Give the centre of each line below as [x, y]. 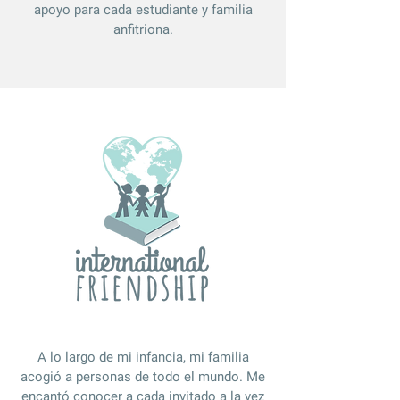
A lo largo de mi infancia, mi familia [143, 357]
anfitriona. [143, 29]
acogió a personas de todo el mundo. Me [143, 377]
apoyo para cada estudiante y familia [143, 10]
